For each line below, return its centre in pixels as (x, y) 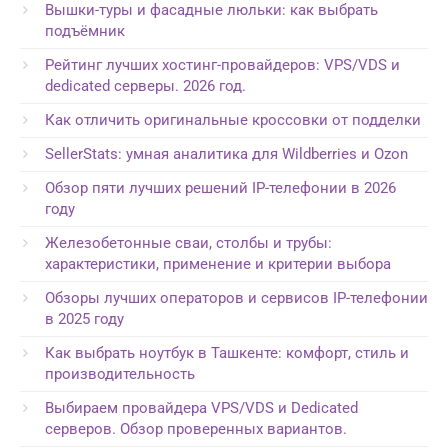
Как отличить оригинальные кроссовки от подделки (233, 119)
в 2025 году (84, 318)
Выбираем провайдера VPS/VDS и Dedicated (201, 407)
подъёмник (85, 30)
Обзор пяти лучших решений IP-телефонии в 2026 (220, 187)
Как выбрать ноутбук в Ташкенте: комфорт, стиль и (227, 352)
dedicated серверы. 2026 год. (145, 85)
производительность (120, 373)
